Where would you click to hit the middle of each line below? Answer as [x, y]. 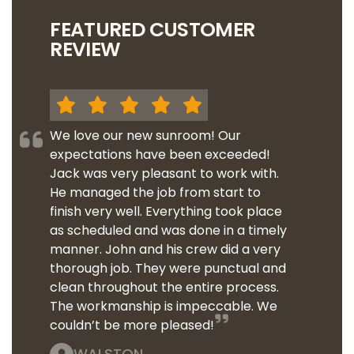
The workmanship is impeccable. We [164, 307]
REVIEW [85, 50]
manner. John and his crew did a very [166, 250]
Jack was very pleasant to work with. [165, 174]
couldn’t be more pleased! [132, 326]
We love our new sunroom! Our [146, 136]
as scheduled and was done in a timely [169, 231]
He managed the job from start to [156, 193]
